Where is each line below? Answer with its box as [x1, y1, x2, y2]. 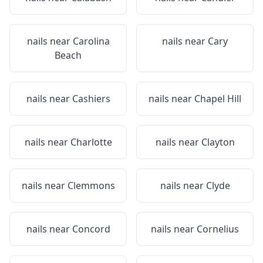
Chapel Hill [194, 92, 241, 105]
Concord [72, 222, 110, 235]
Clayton [201, 136, 235, 149]
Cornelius [197, 222, 239, 235]
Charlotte [70, 136, 112, 149]
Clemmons [67, 179, 115, 192]
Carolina [72, 35, 110, 48]
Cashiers [72, 92, 110, 105]
